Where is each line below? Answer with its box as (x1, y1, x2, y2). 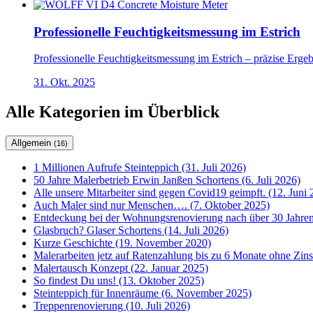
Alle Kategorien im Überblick (6, 103, 219, 122)
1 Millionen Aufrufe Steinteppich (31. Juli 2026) (34, 161, 246, 174)
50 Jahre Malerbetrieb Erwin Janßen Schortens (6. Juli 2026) (34, 174, 300, 187)
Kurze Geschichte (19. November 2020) (34, 237, 211, 249)
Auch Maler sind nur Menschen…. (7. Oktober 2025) (34, 199, 270, 212)
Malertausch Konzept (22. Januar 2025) (34, 262, 208, 275)
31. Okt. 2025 (34, 76, 95, 89)
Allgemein (11, 138, 54, 149)
